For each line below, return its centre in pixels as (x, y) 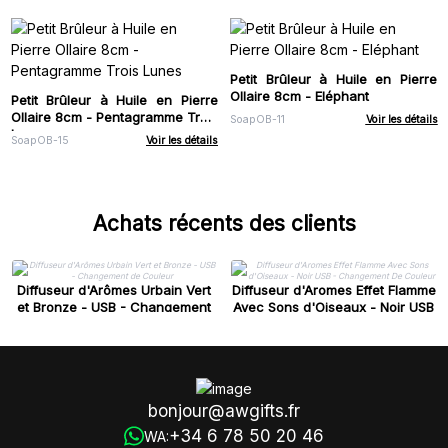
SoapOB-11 (257, 120)
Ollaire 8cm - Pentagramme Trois (114, 116)
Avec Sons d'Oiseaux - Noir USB (334, 307)
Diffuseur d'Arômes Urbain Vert (114, 290)
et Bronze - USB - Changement (114, 307)
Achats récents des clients (224, 224)
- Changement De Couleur (333, 324)
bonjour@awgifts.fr (224, 410)
